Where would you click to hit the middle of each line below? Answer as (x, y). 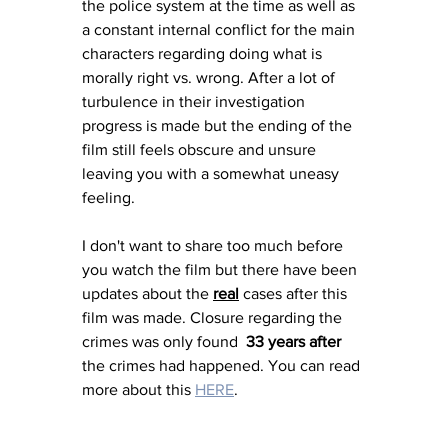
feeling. (110, 197)
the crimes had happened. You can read (223, 365)
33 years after (293, 341)
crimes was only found (164, 341)
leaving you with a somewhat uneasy (212, 173)
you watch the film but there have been (221, 269)
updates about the (147, 293)
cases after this (295, 293)
